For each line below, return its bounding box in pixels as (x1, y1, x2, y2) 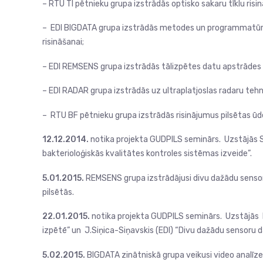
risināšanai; (42, 37, 84, 47)
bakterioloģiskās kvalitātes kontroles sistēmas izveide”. (42, 149, 252, 159)
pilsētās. (42, 187, 74, 197)
